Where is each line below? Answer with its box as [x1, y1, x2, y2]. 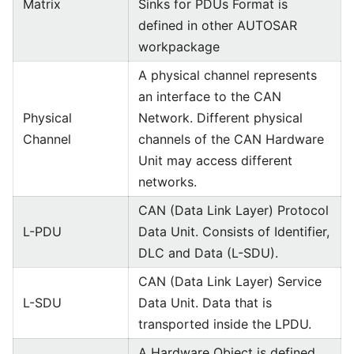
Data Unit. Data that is [138, 295, 272, 311]
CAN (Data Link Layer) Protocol [138, 202, 329, 218]
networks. [138, 174, 197, 190]
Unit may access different [138, 153, 292, 168]
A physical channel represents [138, 67, 317, 83]
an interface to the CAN [138, 88, 281, 104]
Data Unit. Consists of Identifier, [138, 224, 330, 239]
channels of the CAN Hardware [138, 131, 324, 147]
